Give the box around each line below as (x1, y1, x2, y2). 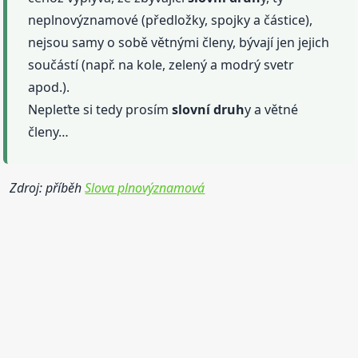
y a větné (245, 100, 299, 118)
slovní (172, 100, 211, 118)
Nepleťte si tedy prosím (28, 100, 173, 118)
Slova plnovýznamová (85, 178, 205, 197)
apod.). (28, 78, 70, 96)
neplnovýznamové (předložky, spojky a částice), (28, 10, 313, 29)
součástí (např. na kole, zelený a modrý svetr (28, 55, 295, 74)
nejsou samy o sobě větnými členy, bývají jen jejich (28, 33, 330, 51)
